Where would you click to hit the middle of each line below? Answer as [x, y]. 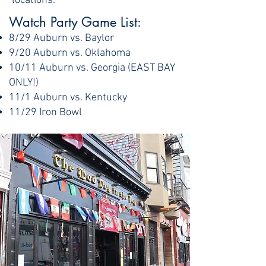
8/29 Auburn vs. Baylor [63, 38]
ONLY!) [25, 83]
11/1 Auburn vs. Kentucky [69, 98]
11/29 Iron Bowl [47, 113]
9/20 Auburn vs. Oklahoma [71, 53]
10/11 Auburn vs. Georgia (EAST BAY [92, 68]
